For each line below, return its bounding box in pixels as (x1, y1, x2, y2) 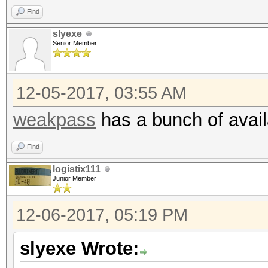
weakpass (13, 109, 96, 130)
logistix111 (53, 164, 100, 174)
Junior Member (53, 175, 96, 182)
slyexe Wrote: (20, 238, 139, 259)
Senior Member (53, 39, 97, 47)
